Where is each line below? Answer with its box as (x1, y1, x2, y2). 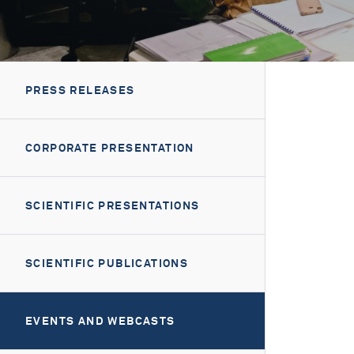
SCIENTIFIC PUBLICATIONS (25, 256, 189, 270)
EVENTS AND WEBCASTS (25, 314, 175, 328)
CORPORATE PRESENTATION (25, 141, 194, 155)
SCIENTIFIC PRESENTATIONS (25, 198, 200, 213)
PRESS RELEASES (25, 83, 135, 97)
